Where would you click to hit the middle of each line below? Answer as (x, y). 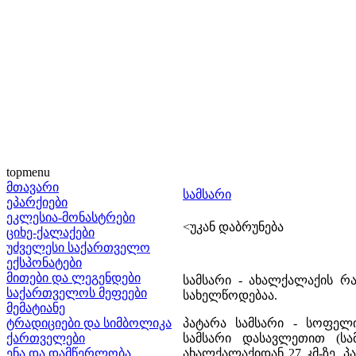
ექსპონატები (44, 263)
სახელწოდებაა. (230, 295)
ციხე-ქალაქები (50, 232)
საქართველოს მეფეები (77, 293)
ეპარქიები (37, 202)
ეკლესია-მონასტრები (71, 217)
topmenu (28, 172)
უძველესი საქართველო (78, 248)
